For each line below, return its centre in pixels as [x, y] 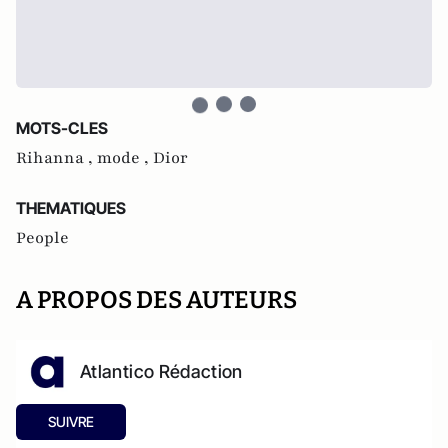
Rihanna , [56, 158]
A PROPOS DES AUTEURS [156, 300]
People [42, 238]
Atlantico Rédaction [161, 371]
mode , [125, 158]
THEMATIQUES [71, 208]
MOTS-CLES [62, 128]
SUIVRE [71, 421]
